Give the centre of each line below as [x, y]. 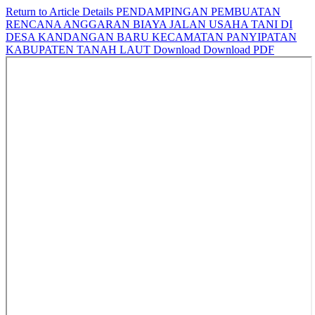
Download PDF [239, 50]
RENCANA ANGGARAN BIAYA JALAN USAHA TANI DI [149, 24]
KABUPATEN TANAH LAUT [79, 50]
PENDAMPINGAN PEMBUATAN [198, 12]
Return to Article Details [61, 12]
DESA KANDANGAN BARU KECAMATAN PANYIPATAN [151, 37]
